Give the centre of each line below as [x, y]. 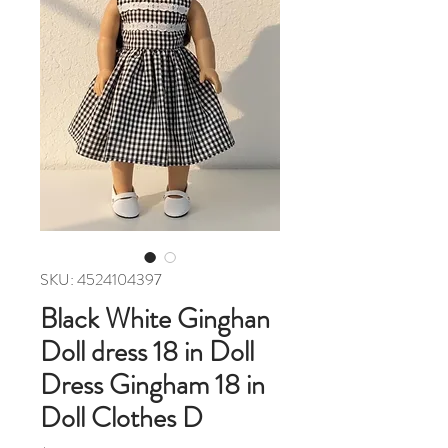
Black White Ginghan [155, 319]
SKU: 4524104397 [101, 280]
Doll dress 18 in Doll [147, 352]
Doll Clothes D [121, 418]
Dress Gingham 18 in [152, 385]
